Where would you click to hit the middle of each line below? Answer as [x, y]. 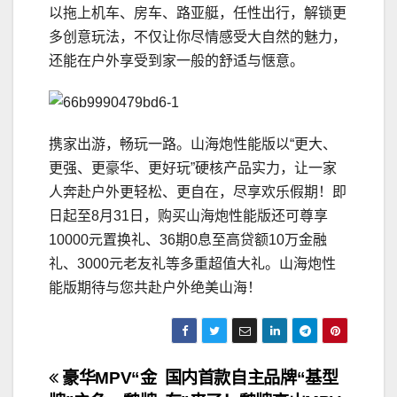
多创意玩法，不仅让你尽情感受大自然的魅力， [198, 37]
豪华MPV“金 [107, 378]
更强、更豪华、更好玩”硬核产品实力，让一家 [193, 168]
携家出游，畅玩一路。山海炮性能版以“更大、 [193, 144]
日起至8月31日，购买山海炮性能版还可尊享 [188, 216]
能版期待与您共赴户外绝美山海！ [155, 288]
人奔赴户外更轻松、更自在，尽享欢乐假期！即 [198, 192]
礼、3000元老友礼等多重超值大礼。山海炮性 [192, 264]
